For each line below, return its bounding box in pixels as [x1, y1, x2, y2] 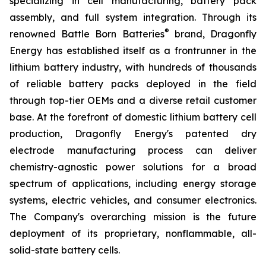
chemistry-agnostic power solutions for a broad [9, 161, 256, 173]
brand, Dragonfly [169, 28, 257, 40]
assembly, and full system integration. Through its [9, 11, 256, 23]
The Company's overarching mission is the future [9, 211, 256, 223]
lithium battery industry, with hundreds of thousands [9, 61, 256, 73]
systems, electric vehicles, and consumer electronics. [9, 194, 256, 206]
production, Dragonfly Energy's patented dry [9, 128, 256, 140]
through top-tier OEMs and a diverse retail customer [9, 94, 256, 106]
